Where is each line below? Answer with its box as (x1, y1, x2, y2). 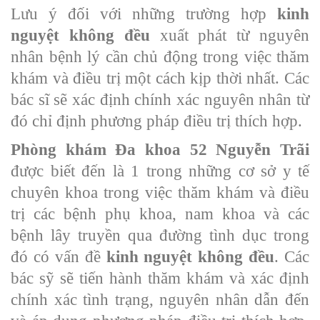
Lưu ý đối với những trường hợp (11, 4, 277, 23)
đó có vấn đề (11, 247, 106, 266)
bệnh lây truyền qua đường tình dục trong (11, 226, 309, 244)
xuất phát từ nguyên (149, 26, 310, 44)
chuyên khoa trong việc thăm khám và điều (11, 183, 309, 201)
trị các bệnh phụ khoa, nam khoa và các (11, 204, 309, 223)
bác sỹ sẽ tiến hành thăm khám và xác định (11, 269, 309, 287)
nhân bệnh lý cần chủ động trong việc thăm (11, 47, 309, 66)
